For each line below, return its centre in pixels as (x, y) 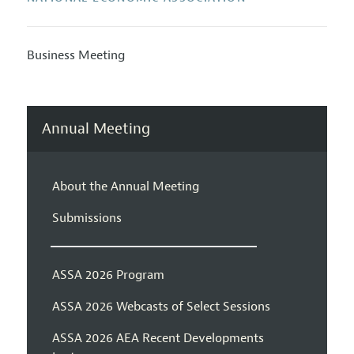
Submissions (87, 218)
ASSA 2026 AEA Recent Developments (158, 338)
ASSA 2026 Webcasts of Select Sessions (161, 306)
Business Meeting (75, 56)
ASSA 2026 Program (108, 275)
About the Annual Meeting (125, 186)
